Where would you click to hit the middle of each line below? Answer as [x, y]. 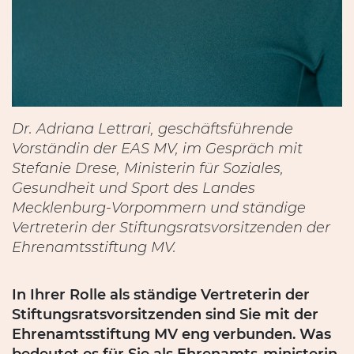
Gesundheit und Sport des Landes [134, 188]
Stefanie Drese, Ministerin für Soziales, [148, 168]
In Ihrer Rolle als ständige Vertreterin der [161, 294]
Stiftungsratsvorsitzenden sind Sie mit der [165, 314]
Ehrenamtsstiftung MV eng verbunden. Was [171, 334]
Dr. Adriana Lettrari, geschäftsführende [153, 128]
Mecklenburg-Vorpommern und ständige [159, 207]
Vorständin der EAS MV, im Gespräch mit [157, 148]
